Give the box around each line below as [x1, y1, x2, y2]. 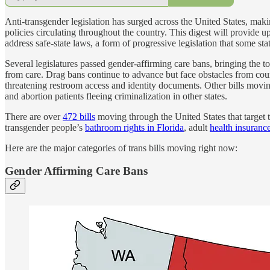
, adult [184, 122, 210, 133]
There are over [5, 111, 63, 122]
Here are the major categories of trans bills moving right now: [5, 142, 237, 153]
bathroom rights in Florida [85, 122, 184, 133]
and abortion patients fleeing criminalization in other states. [5, 90, 227, 101]
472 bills [63, 111, 95, 122]
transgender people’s [5, 122, 85, 133]
